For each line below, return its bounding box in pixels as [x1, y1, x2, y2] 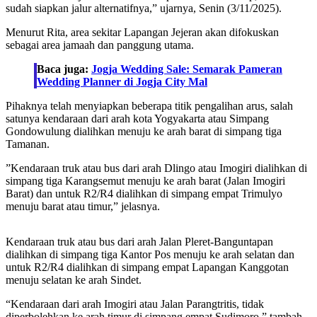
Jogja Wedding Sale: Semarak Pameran [91, 63, 282, 76]
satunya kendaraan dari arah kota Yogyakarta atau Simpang [6, 113, 269, 125]
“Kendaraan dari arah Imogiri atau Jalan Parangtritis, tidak [6, 298, 264, 311]
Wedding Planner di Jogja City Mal [37, 76, 207, 88]
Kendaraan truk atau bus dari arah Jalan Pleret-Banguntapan [6, 236, 273, 248]
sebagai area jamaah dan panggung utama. [6, 39, 194, 52]
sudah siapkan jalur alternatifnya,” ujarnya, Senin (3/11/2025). [6, 2, 282, 15]
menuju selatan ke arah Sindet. [6, 274, 142, 287]
